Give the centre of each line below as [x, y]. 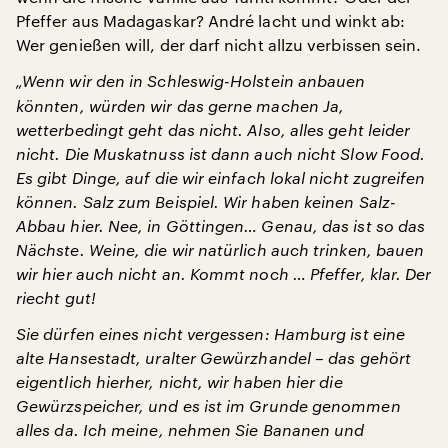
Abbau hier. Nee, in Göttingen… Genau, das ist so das [221, 225]
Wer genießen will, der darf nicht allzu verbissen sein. [219, 44]
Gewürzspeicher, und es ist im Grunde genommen [208, 405]
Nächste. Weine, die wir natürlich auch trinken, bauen [220, 249]
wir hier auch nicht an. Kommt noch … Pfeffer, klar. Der [224, 273]
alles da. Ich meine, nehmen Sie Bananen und [190, 429]
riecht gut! [56, 297]
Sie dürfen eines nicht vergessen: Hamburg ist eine [210, 333]
